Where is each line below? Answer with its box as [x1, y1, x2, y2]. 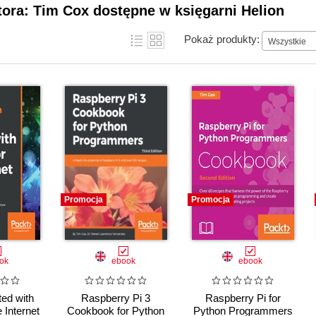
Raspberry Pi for [205, 292, 281, 305]
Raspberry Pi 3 [81, 292, 150, 305]
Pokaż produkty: [184, 32, 260, 45]
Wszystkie [268, 36, 306, 47]
